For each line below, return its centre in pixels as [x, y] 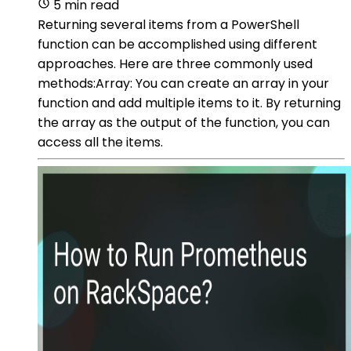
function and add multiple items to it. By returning [189, 103]
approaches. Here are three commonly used [175, 63]
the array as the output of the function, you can [184, 122]
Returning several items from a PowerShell [168, 24]
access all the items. [100, 142]
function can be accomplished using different [177, 44]
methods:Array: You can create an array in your [183, 83]
